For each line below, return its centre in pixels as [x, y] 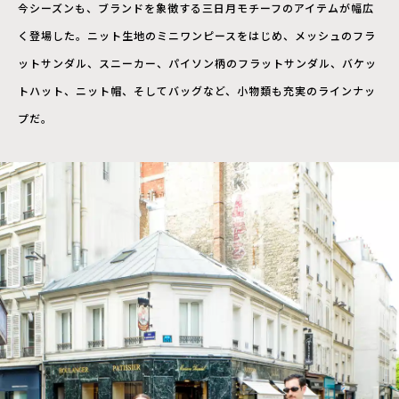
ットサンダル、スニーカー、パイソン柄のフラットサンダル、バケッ [197, 62]
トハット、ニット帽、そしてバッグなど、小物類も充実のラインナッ [197, 90]
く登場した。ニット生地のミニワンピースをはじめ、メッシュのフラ [197, 35]
